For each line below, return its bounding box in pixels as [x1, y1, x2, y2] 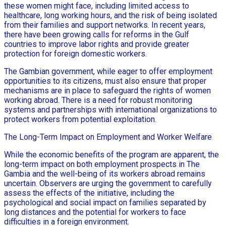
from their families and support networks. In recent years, [4, 20, 205, 30]
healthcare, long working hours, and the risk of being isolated [4, 10, 217, 20]
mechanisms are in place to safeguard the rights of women [4, 85, 211, 95]
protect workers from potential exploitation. [4, 114, 156, 124]
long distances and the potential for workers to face [4, 207, 186, 217]
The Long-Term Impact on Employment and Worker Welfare [4, 132, 212, 142]
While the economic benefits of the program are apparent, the [4, 149, 219, 159]
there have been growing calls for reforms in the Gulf [4, 29, 189, 39]
